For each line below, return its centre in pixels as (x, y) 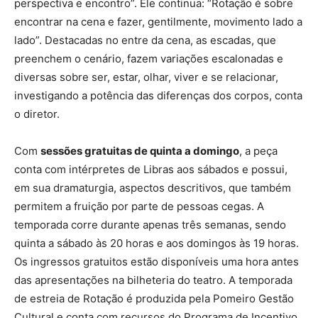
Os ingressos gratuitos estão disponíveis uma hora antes (157, 262)
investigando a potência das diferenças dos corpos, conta (158, 96)
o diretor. (37, 114)
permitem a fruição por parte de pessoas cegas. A (139, 207)
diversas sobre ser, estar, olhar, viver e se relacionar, (146, 77)
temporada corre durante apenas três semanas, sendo (150, 225)
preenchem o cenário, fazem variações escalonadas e (149, 59)
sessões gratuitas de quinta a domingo (140, 151)
